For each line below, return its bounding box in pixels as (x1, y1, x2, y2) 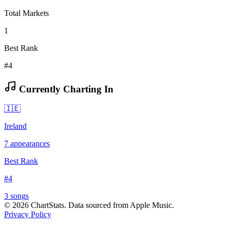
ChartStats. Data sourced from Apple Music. (29, 201, 174, 210)
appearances (8, 139, 50, 148)
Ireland (4, 122, 27, 131)
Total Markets (4, 8, 49, 17)
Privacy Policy (4, 210, 51, 219)
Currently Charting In (16, 83, 113, 94)
